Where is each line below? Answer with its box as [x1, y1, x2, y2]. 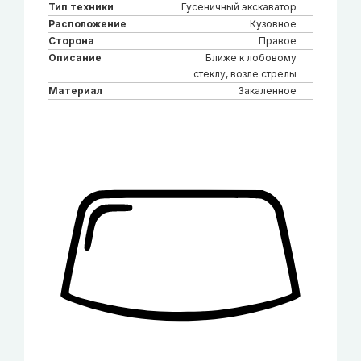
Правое [259, 34, 297, 47]
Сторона [48, 34, 94, 47]
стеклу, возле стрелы [193, 67, 297, 80]
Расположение [48, 17, 127, 30]
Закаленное [238, 84, 297, 97]
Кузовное [250, 17, 297, 30]
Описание [48, 51, 102, 64]
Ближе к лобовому [205, 51, 297, 64]
